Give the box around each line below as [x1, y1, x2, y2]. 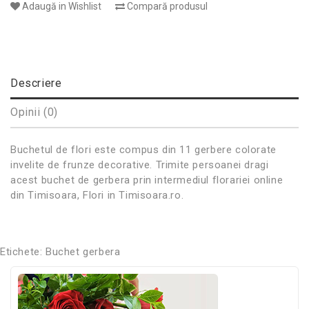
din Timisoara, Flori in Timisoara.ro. [10, 189, 184, 201]
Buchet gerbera [46, 246, 121, 258]
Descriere [10, 77, 62, 90]
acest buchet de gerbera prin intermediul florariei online [10, 174, 283, 186]
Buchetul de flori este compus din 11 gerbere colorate [10, 143, 277, 156]
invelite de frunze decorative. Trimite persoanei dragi [10, 159, 269, 171]
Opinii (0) [10, 106, 58, 119]
